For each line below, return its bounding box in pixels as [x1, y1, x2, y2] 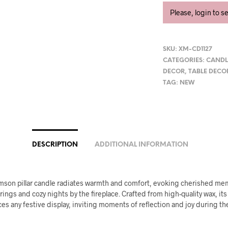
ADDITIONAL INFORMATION [95, 141, 188, 149]
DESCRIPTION [32, 141, 78, 149]
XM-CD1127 [179, 46, 213, 53]
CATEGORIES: [163, 57, 207, 64]
